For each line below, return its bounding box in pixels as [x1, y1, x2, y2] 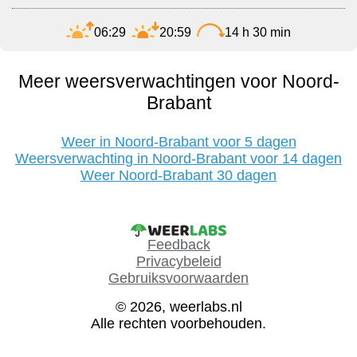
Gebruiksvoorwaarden [108, 270, 249, 287]
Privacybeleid [135, 253, 222, 270]
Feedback [147, 237, 210, 253]
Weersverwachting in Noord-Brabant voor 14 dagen [15, 151, 342, 167]
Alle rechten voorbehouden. [91, 316, 266, 332]
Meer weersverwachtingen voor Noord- [18, 71, 339, 92]
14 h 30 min [225, 25, 291, 39]
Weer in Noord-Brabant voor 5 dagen [61, 134, 296, 151]
